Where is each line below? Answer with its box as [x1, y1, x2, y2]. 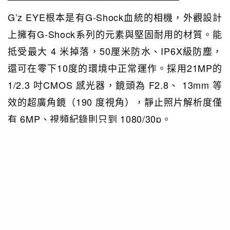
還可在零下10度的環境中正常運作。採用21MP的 [8, 61, 222, 75]
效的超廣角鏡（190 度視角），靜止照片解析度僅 [8, 95, 222, 109]
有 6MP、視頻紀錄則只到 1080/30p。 [8, 112, 171, 126]
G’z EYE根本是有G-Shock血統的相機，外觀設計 [8, 10, 222, 24]
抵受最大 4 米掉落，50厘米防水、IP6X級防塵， [8, 44, 222, 58]
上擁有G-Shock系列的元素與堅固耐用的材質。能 [8, 27, 222, 41]
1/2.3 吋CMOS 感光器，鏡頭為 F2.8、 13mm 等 [8, 78, 222, 92]
